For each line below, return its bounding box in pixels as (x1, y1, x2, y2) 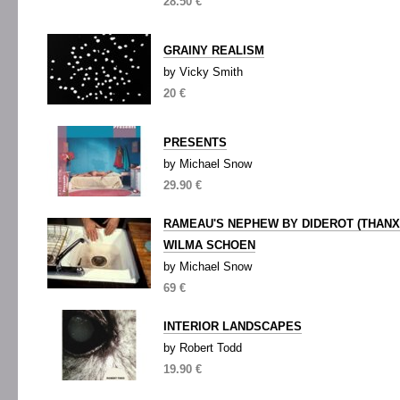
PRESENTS (163, 136, 227, 149)
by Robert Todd (163, 341, 242, 354)
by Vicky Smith (163, 65, 243, 79)
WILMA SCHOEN (163, 238, 255, 252)
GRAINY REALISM (163, 44, 264, 57)
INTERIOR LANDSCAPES (163, 320, 302, 333)
